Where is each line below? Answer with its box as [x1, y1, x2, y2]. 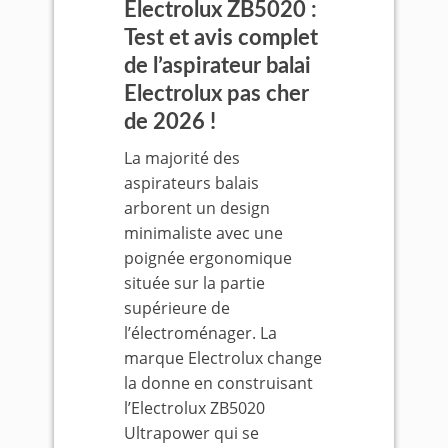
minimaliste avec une [123, 221, 283, 244]
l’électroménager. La [123, 321, 277, 344]
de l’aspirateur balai [123, 54, 311, 77]
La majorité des [123, 146, 240, 169]
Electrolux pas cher [123, 82, 309, 105]
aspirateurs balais [123, 171, 259, 194]
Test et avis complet [123, 26, 318, 49]
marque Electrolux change [123, 346, 322, 369]
